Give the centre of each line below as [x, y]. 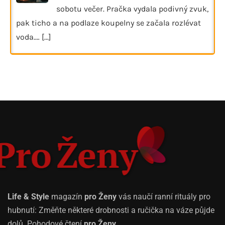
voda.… [29, 37]
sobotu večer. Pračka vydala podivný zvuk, [132, 9]
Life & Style [28, 197]
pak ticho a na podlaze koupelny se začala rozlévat [108, 23]
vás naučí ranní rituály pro [163, 197]
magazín [67, 197]
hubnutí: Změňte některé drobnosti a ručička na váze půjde [111, 210]
